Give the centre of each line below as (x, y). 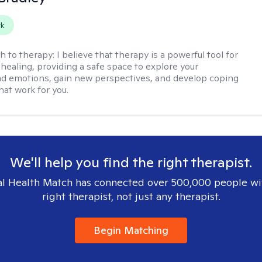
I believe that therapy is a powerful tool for (148, 55)
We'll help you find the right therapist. (131, 162)
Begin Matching (131, 230)
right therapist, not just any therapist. (131, 196)
